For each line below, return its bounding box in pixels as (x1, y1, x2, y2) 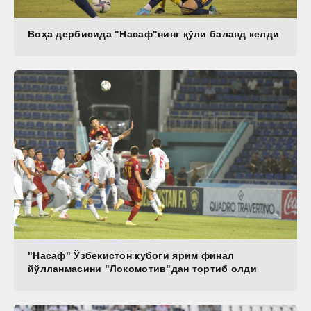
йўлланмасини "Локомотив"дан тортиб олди (28, 263, 257, 275)
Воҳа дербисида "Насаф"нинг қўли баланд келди (28, 28, 280, 40)
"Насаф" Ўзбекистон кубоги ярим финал (28, 250, 235, 262)
